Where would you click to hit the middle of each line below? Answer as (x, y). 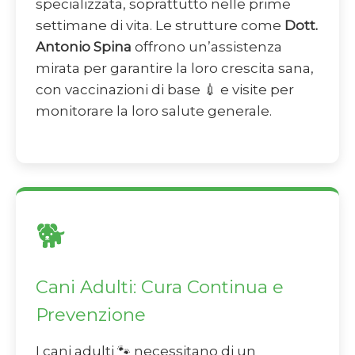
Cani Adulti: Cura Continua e (160, 287)
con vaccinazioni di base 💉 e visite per (165, 90)
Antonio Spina (84, 47)
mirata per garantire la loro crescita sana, (175, 68)
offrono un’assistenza (207, 47)
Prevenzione (91, 315)
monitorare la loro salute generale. (154, 111)
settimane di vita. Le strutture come (160, 25)
